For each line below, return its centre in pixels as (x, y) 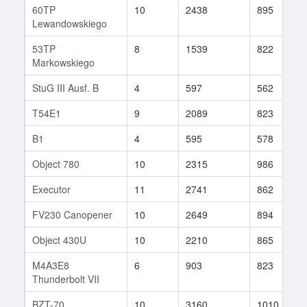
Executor (51, 189)
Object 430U (59, 240)
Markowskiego (63, 62)
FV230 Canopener (72, 214)
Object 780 (56, 163)
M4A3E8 (51, 265)
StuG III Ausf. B (65, 87)
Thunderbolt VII (66, 279)
